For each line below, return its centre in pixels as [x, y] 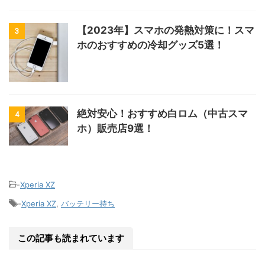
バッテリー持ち [88, 204]
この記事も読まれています [71, 238]
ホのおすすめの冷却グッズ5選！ [151, 45]
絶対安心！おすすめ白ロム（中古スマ [162, 113]
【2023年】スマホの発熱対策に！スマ [166, 30]
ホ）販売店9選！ [115, 128]
